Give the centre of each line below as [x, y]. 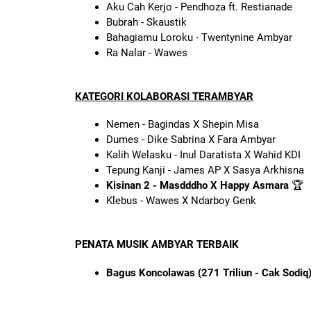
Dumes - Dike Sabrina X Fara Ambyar [191, 140]
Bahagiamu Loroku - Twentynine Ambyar [199, 37]
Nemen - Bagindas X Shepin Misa [183, 125]
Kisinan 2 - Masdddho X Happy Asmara [197, 186]
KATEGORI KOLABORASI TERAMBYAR [164, 96]
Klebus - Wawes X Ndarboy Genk [181, 201]
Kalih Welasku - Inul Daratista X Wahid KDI [203, 155]
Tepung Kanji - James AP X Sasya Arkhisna [205, 170]
